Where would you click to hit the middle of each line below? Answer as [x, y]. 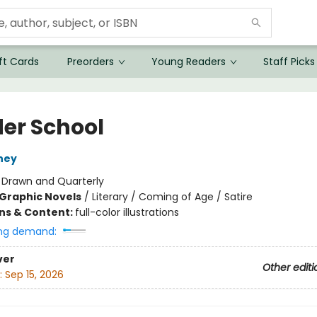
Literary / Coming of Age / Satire [172, 197]
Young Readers [189, 62]
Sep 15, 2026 [34, 275]
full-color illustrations [127, 212]
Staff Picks [289, 62]
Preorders [91, 62]
